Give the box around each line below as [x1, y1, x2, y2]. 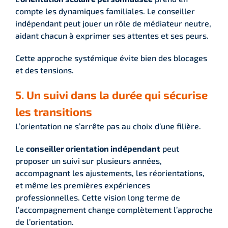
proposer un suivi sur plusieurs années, [15, 155, 162, 165]
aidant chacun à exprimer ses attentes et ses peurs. [15, 30, 209, 40]
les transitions [15, 104, 92, 118]
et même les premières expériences [15, 180, 150, 190]
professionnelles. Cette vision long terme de [15, 192, 180, 202]
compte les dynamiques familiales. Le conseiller [15, 6, 195, 16]
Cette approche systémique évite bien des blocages [15, 52, 207, 63]
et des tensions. [15, 65, 74, 75]
